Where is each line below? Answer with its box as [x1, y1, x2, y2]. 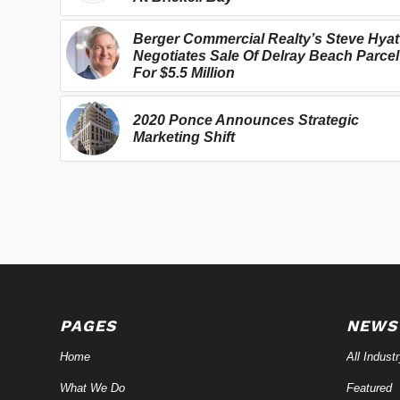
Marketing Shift [133, 129, 235, 145]
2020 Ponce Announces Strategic [133, 112, 359, 128]
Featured [346, 380, 392, 395]
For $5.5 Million [133, 64, 235, 80]
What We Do [60, 380, 125, 395]
